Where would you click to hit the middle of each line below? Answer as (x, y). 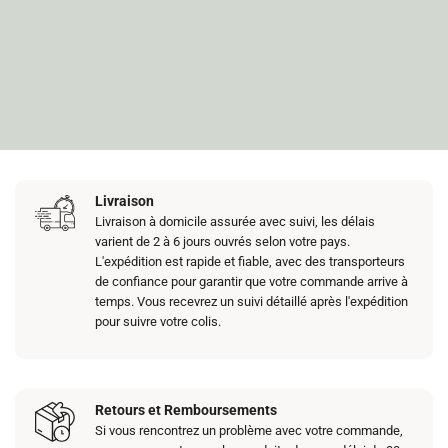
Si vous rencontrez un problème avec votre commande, (249, 430)
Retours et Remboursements (186, 409)
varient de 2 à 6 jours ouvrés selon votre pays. (223, 241)
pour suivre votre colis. (158, 321)
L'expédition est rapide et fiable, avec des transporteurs (250, 261)
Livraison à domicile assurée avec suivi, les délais (235, 221)
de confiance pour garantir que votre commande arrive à (252, 281)
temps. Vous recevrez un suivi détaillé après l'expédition (252, 301)
